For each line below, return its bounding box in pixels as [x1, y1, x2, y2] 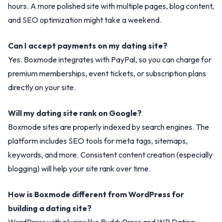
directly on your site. [8, 82, 76, 92]
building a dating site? [8, 203, 92, 213]
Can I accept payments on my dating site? [8, 41, 167, 51]
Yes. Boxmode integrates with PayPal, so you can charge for [8, 55, 212, 64]
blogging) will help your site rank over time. [8, 164, 151, 173]
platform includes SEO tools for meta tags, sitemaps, [8, 136, 188, 146]
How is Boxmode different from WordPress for [8, 189, 184, 199]
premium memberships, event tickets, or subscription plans [8, 68, 206, 78]
